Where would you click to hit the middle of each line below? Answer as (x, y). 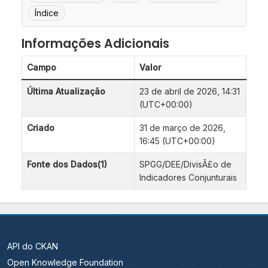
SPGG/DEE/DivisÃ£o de (185, 165)
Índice (47, 13)
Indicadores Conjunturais (188, 178)
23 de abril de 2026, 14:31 (190, 92)
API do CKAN (33, 246)
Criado (41, 128)
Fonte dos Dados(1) (67, 165)
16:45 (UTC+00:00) (177, 141)
